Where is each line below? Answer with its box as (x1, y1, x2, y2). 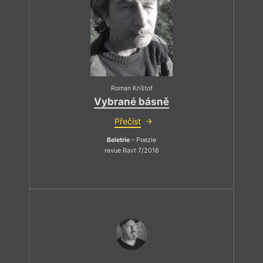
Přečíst (114, 116, 141, 126)
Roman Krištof (110, 85, 153, 93)
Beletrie (107, 136, 130, 144)
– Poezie (130, 136, 156, 144)
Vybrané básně (94, 95, 169, 107)
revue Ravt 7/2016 (104, 146, 159, 154)
